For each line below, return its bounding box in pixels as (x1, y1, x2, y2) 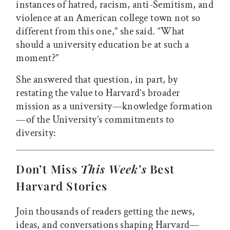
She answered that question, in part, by (16, 73, 178, 87)
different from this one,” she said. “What (16, 25, 185, 39)
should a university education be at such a (16, 38, 189, 52)
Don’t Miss (16, 161, 81, 177)
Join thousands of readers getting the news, (16, 205, 195, 219)
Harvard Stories (16, 178, 108, 194)
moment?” (16, 51, 61, 65)
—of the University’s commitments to (16, 113, 175, 127)
